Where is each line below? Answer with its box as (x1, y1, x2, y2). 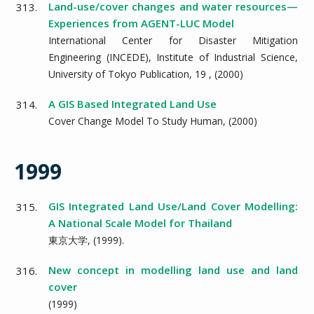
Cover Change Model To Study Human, (48, 114, 228, 128)
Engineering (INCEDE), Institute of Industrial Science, (48, 50, 298, 64)
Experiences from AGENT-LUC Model (48, 15, 234, 30)
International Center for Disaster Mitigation (48, 33, 298, 47)
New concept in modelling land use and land (48, 262, 298, 277)
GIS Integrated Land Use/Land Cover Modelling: (48, 198, 298, 213)
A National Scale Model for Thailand (48, 215, 232, 230)
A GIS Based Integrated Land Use (48, 96, 217, 111)
